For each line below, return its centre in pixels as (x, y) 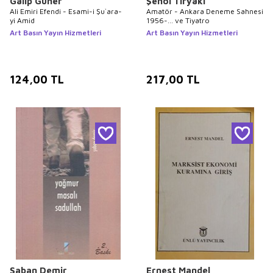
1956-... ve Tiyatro (178, 20)
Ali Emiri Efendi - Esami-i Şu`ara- (66, 11)
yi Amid (22, 20)
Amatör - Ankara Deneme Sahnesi (205, 11)
